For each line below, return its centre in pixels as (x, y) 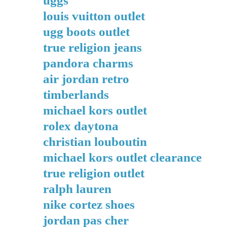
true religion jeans (92, 47)
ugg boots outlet (86, 32)
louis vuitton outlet (94, 16)
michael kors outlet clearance (122, 157)
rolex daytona (81, 126)
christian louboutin (95, 142)
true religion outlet (94, 173)
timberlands (76, 94)
